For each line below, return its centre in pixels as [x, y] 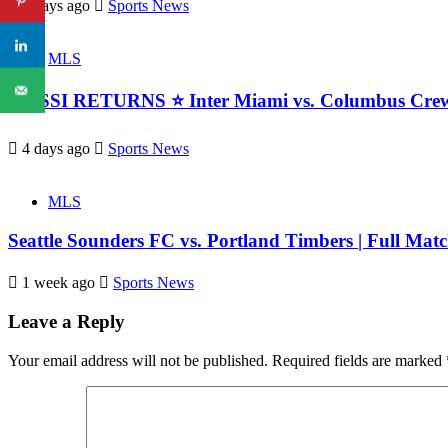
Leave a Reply [66, 322]
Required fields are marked [359, 361]
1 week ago [58, 282]
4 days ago [56, 149]
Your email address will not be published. [138, 361]
